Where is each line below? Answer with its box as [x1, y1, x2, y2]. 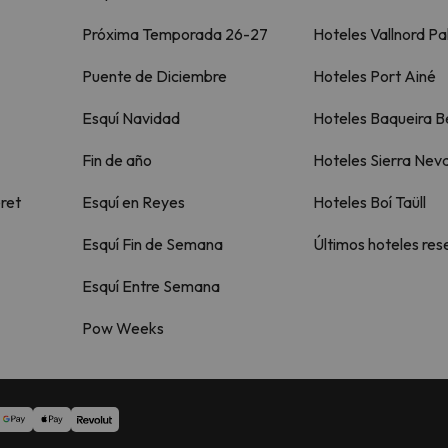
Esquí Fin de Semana [82, 234, 223, 254]
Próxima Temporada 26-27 [82, 24, 268, 44]
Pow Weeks [82, 318, 164, 338]
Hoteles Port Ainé [312, 66, 436, 86]
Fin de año [82, 150, 152, 170]
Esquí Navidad [82, 108, 180, 128]
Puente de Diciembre [82, 66, 227, 86]
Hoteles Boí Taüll [312, 192, 426, 212]
